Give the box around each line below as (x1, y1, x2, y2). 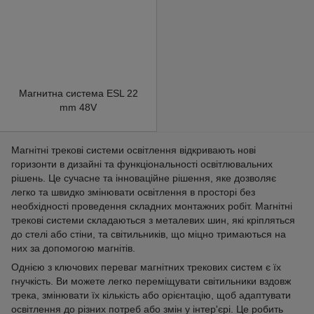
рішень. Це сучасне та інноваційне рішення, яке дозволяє (11, 172, 276, 184)
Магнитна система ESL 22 (18, 88, 138, 99)
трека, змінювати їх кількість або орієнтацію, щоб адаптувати (11, 289, 291, 301)
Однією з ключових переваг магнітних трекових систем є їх (11, 261, 281, 273)
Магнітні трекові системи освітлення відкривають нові (11, 144, 256, 156)
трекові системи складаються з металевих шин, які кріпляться (11, 214, 295, 226)
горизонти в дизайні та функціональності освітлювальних (11, 158, 273, 170)
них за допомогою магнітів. (11, 243, 135, 254)
